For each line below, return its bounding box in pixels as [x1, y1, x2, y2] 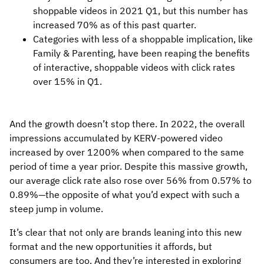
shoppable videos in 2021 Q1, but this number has [33, 5, 248, 17]
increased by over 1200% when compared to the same [9, 146, 244, 159]
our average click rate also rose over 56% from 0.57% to [9, 174, 252, 187]
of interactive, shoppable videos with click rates [33, 61, 235, 74]
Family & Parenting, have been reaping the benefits [33, 47, 250, 60]
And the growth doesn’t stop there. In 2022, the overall [9, 118, 245, 130]
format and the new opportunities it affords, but [9, 240, 212, 253]
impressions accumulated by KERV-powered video [9, 132, 223, 144]
